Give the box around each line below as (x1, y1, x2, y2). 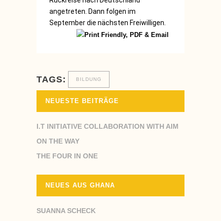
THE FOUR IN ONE (37, 151, 98, 160)
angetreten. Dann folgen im (49, 7, 136, 15)
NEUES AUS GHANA (45, 181, 115, 189)
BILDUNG (76, 76, 102, 82)
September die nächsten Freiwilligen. (49, 19, 166, 27)
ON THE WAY (37, 137, 79, 145)
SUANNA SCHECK (37, 206, 96, 215)
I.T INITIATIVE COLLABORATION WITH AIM (37, 122, 179, 130)
